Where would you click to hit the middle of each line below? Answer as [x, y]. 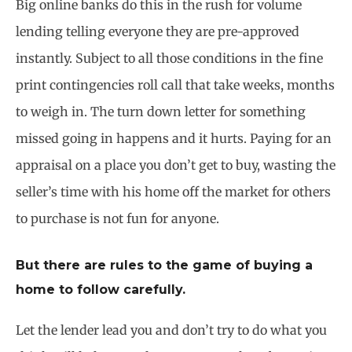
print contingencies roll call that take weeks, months [175, 85]
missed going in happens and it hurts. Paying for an [174, 139]
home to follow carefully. [101, 289]
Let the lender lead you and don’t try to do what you [171, 330]
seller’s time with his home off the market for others [173, 192]
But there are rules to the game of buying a [164, 265]
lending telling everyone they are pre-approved [158, 32]
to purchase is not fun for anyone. [117, 219]
